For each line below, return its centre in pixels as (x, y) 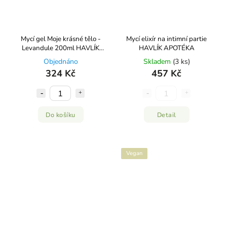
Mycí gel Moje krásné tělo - (61, 39)
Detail (166, 115)
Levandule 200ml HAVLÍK (61, 48)
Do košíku (61, 115)
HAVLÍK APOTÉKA (166, 48)
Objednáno (61, 62)
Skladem (158, 62)
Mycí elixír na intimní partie (166, 39)
